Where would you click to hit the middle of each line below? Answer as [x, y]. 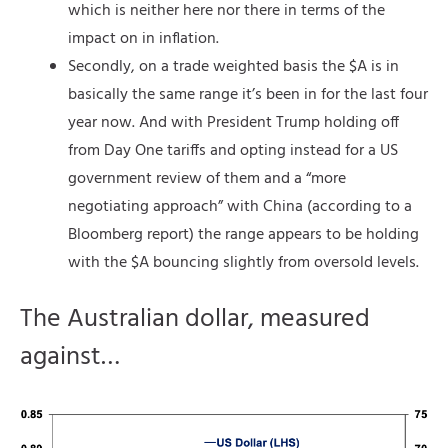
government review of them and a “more [207, 178]
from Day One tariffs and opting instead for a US [233, 150]
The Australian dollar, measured [195, 319]
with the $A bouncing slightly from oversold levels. [243, 262]
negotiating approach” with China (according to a [240, 206]
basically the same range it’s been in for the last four [248, 94]
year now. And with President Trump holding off [233, 122]
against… [70, 357]
